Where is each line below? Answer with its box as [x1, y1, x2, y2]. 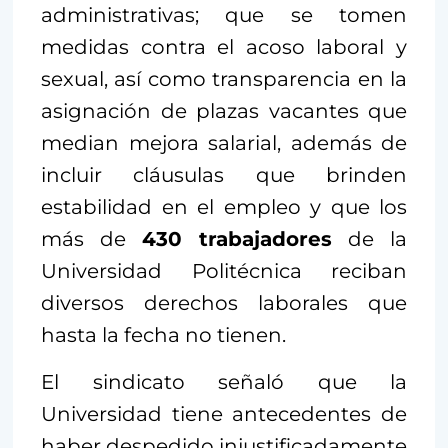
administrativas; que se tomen [41, 3, 407, 28]
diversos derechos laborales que [41, 291, 407, 316]
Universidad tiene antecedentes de [41, 402, 407, 427]
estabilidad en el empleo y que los [41, 195, 407, 220]
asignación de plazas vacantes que [41, 99, 407, 124]
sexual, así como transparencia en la [41, 67, 407, 92]
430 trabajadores [142, 227, 332, 252]
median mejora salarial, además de [41, 131, 407, 156]
